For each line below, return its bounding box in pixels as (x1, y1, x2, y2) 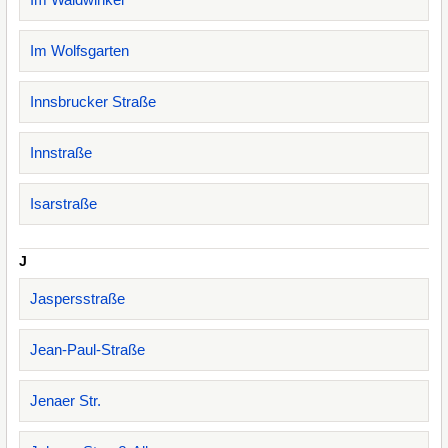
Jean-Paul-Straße (30, 341, 145, 358)
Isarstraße (30, 195, 97, 212)
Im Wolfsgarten (30, 42, 129, 59)
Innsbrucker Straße (30, 93, 156, 110)
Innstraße (30, 144, 92, 161)
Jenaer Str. (30, 392, 101, 409)
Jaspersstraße (30, 290, 125, 307)
